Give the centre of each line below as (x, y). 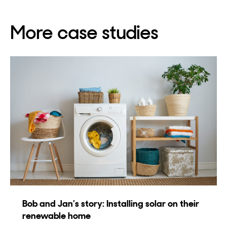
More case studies (84, 33)
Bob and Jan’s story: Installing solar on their (111, 204)
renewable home (56, 216)
